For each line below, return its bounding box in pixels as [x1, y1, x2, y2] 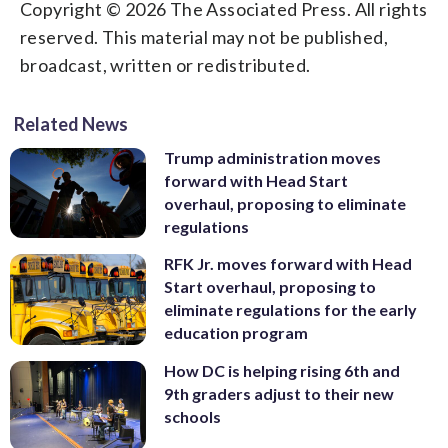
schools [164, 406, 221, 426]
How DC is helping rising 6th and [164, 360, 400, 380]
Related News [14, 112, 128, 135]
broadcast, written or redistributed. [20, 53, 311, 76]
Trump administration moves [164, 147, 381, 167]
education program [164, 323, 308, 343]
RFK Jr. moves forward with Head [164, 254, 412, 274]
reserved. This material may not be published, [20, 25, 388, 48]
